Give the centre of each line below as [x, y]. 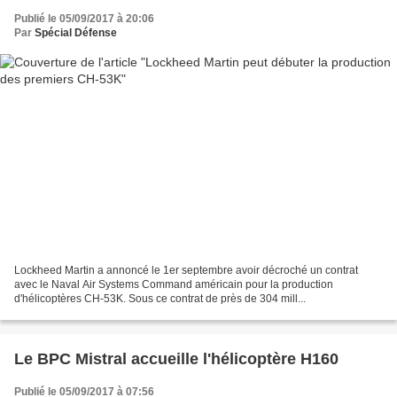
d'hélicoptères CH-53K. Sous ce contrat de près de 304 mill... [160, 298]
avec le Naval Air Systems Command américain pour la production [174, 284]
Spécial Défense [76, 33]
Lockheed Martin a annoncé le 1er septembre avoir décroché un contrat [186, 270]
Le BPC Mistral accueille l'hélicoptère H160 [176, 358]
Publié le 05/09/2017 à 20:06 [84, 19]
